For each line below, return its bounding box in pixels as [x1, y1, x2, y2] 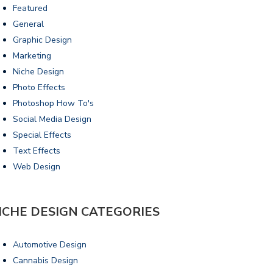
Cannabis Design [13, 254, 78, 266]
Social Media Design [13, 113, 91, 125]
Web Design [13, 160, 60, 172]
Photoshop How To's [13, 97, 94, 109]
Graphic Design [13, 34, 72, 46]
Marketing [13, 49, 51, 62]
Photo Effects [13, 81, 65, 93]
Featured [13, 2, 48, 14]
